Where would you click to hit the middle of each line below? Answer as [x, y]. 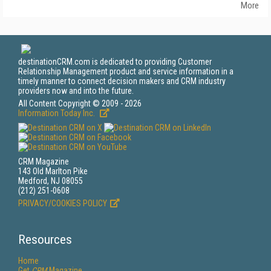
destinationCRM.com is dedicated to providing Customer [115, 62]
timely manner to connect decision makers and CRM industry [122, 81]
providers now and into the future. [76, 91]
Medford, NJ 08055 [51, 181]
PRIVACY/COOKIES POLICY [63, 203]
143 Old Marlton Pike [53, 171]
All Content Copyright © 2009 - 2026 [80, 103]
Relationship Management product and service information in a [126, 71]
